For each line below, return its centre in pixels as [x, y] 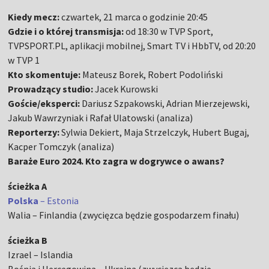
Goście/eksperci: [45, 103]
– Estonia [60, 200]
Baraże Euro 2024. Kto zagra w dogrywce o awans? [116, 161]
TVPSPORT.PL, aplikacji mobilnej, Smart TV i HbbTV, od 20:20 [132, 45]
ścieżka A [28, 186]
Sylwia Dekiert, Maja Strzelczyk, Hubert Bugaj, [155, 132]
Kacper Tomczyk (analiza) [61, 146]
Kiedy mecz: [34, 17]
